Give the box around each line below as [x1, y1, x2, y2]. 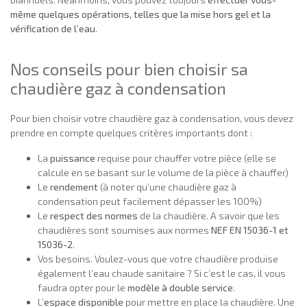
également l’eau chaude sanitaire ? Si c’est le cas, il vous [38, 267, 286, 280]
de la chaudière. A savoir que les [138, 210, 280, 222]
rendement [50, 181, 98, 193]
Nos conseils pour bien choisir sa [10, 59, 248, 79]
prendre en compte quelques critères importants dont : [10, 127, 252, 139]
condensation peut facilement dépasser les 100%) [38, 195, 262, 208]
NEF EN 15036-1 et [211, 224, 288, 236]
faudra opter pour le [38, 282, 127, 294]
